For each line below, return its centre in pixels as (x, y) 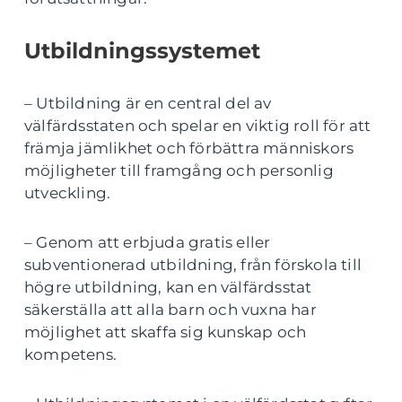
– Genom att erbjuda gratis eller (148, 242)
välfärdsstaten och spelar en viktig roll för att (198, 126)
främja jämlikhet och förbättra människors (189, 148)
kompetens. (70, 354)
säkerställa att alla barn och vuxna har (170, 310)
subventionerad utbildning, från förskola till (193, 265)
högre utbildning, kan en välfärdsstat (168, 287)
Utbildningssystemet (142, 51)
